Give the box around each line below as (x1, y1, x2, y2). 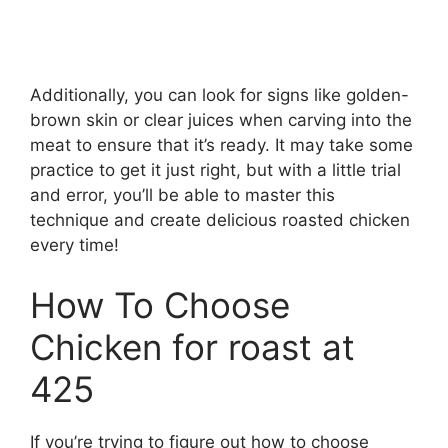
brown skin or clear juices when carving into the (30, 110, 412, 131)
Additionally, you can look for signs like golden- (30, 85, 409, 106)
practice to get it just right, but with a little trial (30, 160, 401, 181)
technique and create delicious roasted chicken (30, 210, 410, 231)
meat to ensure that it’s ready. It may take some (30, 135, 413, 156)
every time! (30, 235, 119, 256)
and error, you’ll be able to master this (30, 185, 335, 206)
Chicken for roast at (30, 325, 355, 368)
